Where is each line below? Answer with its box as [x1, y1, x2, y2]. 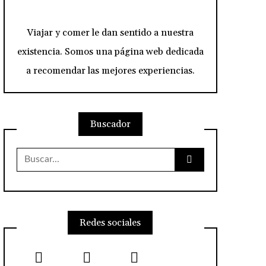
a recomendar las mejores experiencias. [26, 64, 195, 77]
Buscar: [15, 146, 49, 159]
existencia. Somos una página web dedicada [17, 45, 204, 58]
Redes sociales [80, 216, 141, 229]
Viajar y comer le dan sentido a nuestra [27, 26, 194, 39]
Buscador [90, 118, 131, 130]
